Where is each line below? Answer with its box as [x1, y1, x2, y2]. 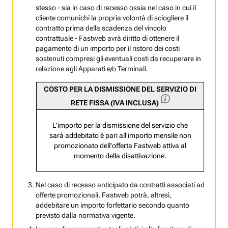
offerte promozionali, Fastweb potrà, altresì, [36, 191, 172, 199]
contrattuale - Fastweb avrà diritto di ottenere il [36, 34, 179, 43]
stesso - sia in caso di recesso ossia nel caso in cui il [36, 4, 196, 12]
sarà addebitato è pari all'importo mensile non [49, 131, 191, 140]
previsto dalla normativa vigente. [36, 211, 135, 220]
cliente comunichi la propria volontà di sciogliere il [36, 14, 188, 22]
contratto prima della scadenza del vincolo [36, 24, 166, 33]
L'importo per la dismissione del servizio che [52, 121, 188, 130]
